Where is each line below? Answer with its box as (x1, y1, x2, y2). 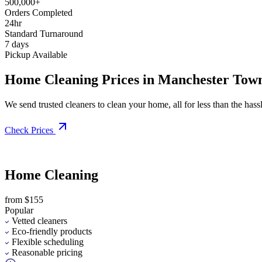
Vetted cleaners (12, 215, 67, 226)
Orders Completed (5, 7, 73, 18)
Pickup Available (5, 49, 67, 60)
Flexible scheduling (12, 236, 84, 247)
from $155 (5, 194, 43, 205)
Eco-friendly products (12, 226, 92, 236)
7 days (5, 39, 29, 49)
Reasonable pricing (12, 247, 82, 257)
